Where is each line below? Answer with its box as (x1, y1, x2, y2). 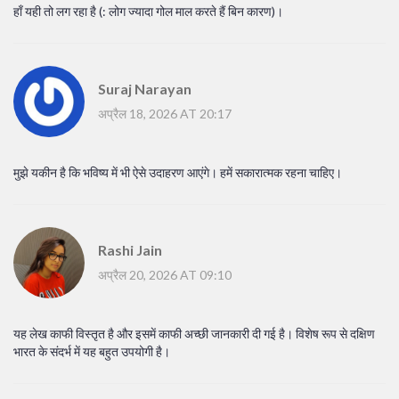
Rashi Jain (98, 240, 162, 258)
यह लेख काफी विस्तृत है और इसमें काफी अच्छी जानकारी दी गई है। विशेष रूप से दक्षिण (13, 326, 375, 342)
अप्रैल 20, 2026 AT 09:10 (98, 266, 232, 282)
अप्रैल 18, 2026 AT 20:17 (98, 105, 232, 121)
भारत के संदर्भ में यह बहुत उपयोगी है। (13, 344, 170, 360)
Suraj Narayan (98, 79, 191, 97)
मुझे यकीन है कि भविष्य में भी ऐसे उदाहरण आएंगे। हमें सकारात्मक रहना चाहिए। (13, 165, 342, 181)
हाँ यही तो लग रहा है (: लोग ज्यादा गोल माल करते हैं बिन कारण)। (13, 4, 283, 20)
